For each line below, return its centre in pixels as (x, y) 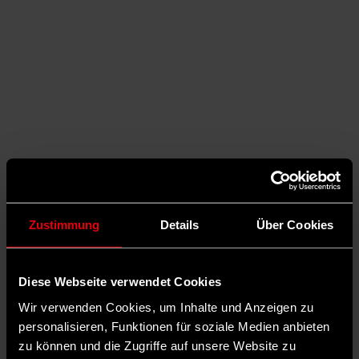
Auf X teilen (70, 268)
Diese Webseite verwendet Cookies (120, 281)
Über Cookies (295, 224)
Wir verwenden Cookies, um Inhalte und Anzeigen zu (166, 307)
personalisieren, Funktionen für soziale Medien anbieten (174, 326)
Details (179, 224)
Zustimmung (64, 224)
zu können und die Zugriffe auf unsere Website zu (157, 345)
